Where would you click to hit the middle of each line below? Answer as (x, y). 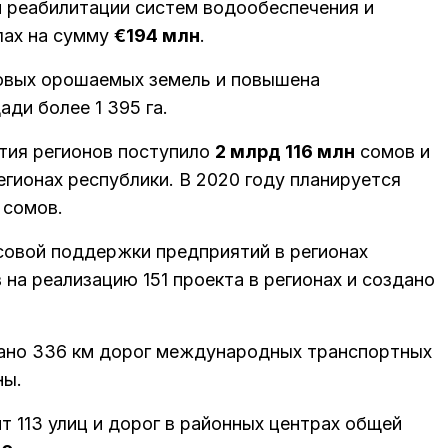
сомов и (392, 152)
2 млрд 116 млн (285, 152)
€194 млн (157, 36)
